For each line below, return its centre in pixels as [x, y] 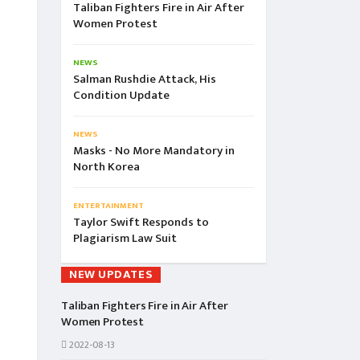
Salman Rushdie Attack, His [145, 79]
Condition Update [121, 95]
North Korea [106, 167]
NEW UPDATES [111, 274]
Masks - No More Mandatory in [154, 151]
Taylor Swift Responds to [141, 222]
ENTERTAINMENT [108, 206]
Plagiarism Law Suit [125, 238]
